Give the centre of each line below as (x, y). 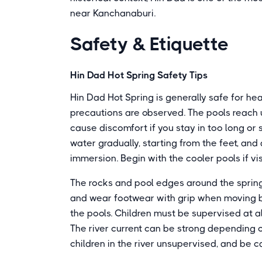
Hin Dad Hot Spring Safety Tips (139, 75)
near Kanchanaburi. (113, 13)
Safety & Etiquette (149, 44)
